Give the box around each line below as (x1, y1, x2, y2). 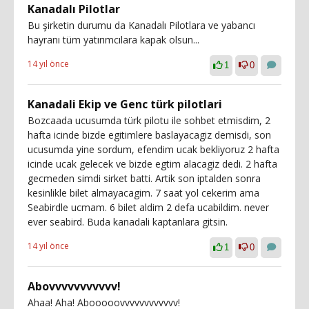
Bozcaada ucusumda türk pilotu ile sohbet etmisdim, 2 (28, 114, 270, 127)
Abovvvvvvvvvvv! (28, 279, 121, 294)
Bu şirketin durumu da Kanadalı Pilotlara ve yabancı (28, 19, 255, 32)
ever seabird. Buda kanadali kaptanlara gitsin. (28, 215, 228, 228)
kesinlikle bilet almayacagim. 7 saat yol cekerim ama (28, 186, 259, 199)
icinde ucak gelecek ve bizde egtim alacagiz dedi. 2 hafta (28, 157, 277, 170)
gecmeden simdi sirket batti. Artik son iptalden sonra (28, 172, 261, 185)
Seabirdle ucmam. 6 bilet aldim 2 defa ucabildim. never (28, 201, 269, 214)
